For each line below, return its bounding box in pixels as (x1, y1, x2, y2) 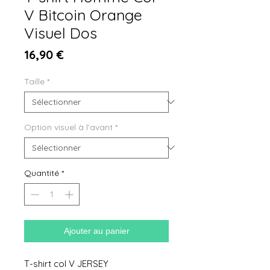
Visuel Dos (24, 23, 97, 42)
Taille (24, 75, 45, 87)
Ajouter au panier (63, 225, 130, 236)
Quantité (24, 167, 59, 178)
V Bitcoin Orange (24, 5, 142, 24)
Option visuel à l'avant (24, 121, 113, 133)
